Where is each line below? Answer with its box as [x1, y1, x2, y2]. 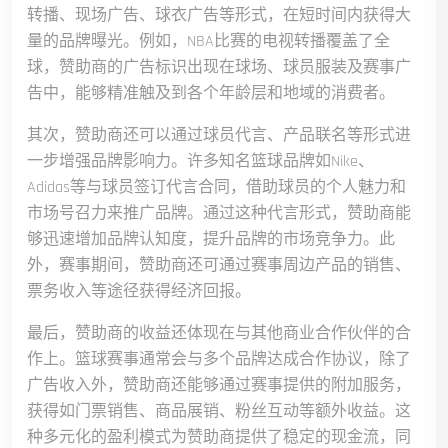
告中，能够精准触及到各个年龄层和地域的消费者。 [27, 83, 395, 104]
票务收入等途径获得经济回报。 [27, 281, 251, 302]
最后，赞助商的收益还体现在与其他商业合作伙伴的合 [27, 323, 411, 344]
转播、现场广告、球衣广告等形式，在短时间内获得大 [27, 5, 411, 26]
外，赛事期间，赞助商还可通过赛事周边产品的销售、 [27, 255, 411, 276]
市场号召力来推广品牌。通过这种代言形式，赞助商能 [27, 203, 411, 224]
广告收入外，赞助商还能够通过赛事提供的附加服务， [27, 375, 411, 396]
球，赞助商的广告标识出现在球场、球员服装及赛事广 [27, 57, 411, 78]
